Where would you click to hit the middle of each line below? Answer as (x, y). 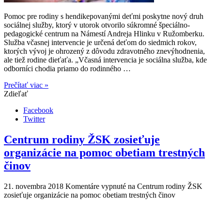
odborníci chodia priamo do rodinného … (67, 69)
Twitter (34, 119)
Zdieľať (16, 94)
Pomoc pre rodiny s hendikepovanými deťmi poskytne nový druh (104, 16)
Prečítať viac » (26, 85)
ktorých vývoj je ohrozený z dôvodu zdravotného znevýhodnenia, (104, 51)
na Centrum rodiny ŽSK (164, 186)
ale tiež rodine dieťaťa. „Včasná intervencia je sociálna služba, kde (105, 60)
